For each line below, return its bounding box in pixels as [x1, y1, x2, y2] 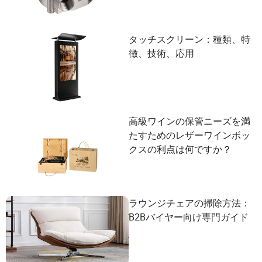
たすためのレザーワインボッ [129, 129, 250, 142]
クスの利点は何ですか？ [129, 143, 232, 156]
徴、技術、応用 [129, 47, 194, 60]
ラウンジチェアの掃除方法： [129, 196, 250, 209]
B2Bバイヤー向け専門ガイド [129, 211, 249, 223]
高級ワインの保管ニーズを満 [129, 115, 250, 127]
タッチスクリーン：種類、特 [129, 33, 250, 46]
